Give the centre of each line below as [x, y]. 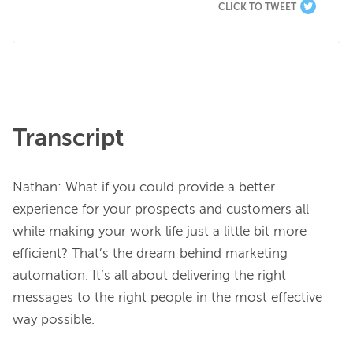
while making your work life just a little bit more [160, 232]
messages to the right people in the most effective [167, 299]
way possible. [54, 321]
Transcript [68, 140]
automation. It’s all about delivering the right [149, 277]
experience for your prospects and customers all [161, 210]
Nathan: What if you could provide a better [144, 188]
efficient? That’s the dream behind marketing [150, 255]
